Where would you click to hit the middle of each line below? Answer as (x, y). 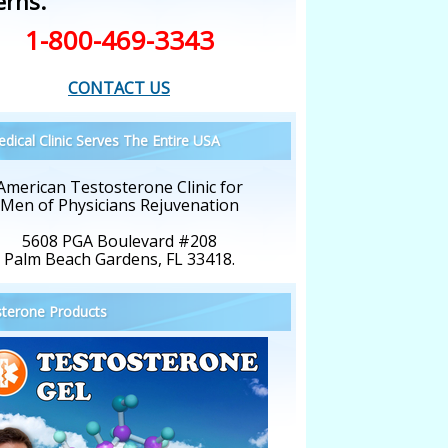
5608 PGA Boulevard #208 (119, 241)
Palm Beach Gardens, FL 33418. (119, 259)
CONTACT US (119, 88)
